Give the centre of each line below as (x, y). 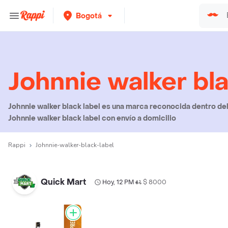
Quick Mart (63, 182)
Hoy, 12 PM (118, 182)
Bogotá (89, 16)
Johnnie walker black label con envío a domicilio (92, 118)
